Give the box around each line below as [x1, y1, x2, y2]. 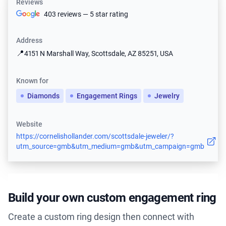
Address [16, 36, 42, 45]
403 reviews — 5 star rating [44, 10, 129, 19]
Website [16, 120, 42, 129]
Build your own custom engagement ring [8, 191, 216, 205]
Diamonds [27, 92, 60, 100]
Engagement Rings [77, 92, 137, 100]
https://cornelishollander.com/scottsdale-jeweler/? [16, 132, 174, 141]
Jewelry [154, 92, 180, 100]
